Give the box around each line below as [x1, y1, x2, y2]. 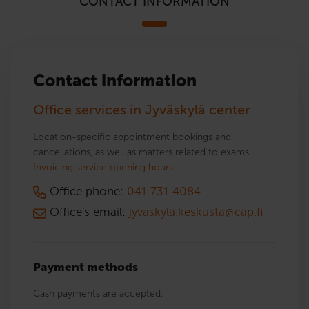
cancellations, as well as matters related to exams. [33, 146, 251, 159]
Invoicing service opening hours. [33, 161, 175, 174]
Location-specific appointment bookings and [33, 131, 231, 143]
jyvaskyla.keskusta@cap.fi [129, 205, 263, 219]
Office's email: [46, 205, 129, 219]
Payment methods [33, 259, 138, 274]
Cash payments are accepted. [33, 287, 163, 299]
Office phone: [46, 184, 127, 199]
